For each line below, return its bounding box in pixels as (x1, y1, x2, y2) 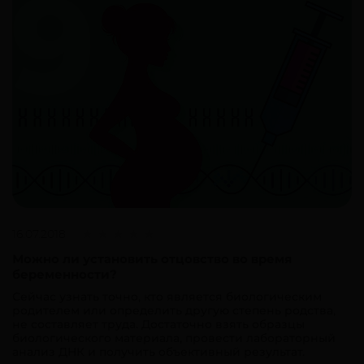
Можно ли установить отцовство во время (12, 251, 292, 267)
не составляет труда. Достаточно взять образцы (12, 317, 305, 332)
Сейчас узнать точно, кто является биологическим (12, 289, 322, 305)
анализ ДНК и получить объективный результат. (12, 344, 305, 360)
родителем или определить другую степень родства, (12, 303, 336, 318)
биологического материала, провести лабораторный (12, 331, 336, 346)
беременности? (12, 266, 117, 283)
